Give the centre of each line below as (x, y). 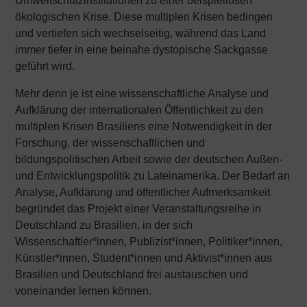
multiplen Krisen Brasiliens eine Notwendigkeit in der (144, 126)
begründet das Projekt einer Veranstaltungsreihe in (138, 209)
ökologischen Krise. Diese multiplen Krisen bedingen (144, 17)
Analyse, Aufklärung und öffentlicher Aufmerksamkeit (143, 192)
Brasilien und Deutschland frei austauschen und (132, 274)
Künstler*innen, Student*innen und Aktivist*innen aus (144, 258)
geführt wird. (45, 66)
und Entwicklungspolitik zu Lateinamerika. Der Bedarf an (153, 176)
